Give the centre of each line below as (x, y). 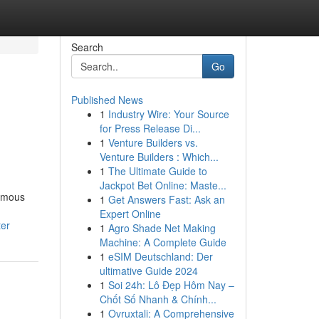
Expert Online (130, 214)
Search (87, 47)
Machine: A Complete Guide (163, 242)
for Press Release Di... (150, 128)
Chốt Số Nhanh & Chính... (158, 299)
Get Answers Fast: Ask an (166, 199)
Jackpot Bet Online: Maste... (163, 185)
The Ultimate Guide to (157, 171)
